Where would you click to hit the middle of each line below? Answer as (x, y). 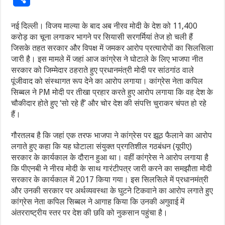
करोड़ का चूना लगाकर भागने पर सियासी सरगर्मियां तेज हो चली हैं (102, 37)
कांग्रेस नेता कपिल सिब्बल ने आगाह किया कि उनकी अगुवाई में (98, 202)
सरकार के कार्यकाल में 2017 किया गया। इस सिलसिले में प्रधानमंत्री (110, 180)
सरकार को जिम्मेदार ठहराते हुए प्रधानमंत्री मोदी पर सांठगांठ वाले (103, 70)
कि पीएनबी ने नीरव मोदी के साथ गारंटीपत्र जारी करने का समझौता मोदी (112, 169)
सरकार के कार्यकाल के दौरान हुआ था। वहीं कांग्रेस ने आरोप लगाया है (110, 158)
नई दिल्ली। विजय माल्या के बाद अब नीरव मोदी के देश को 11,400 (104, 26)
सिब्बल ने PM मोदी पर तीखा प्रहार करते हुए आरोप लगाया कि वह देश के (112, 92)
